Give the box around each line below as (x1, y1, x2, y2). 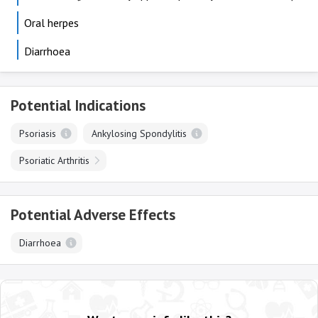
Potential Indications (11, 96, 146, 115)
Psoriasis (19, 127, 56, 140)
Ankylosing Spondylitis (92, 127, 187, 140)
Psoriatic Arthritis (19, 154, 89, 167)
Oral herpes (24, 16, 79, 30)
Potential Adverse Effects (11, 205, 175, 224)
